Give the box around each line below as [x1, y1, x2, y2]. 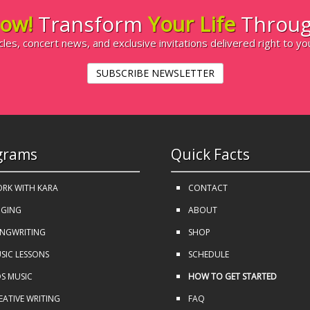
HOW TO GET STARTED [188, 271, 277, 283]
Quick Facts [170, 145, 250, 165]
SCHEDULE [188, 248, 229, 261]
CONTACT [188, 182, 228, 194]
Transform [37, 10, 148, 39]
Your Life [147, 10, 241, 39]
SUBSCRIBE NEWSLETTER [95, 66, 215, 80]
